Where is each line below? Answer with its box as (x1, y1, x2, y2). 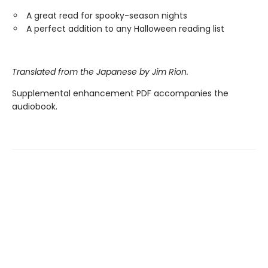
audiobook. (12, 100, 57, 113)
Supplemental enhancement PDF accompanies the (12, 87, 229, 100)
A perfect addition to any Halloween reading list (26, 23, 224, 35)
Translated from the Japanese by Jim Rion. (12, 66, 188, 78)
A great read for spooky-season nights (26, 10, 187, 22)
